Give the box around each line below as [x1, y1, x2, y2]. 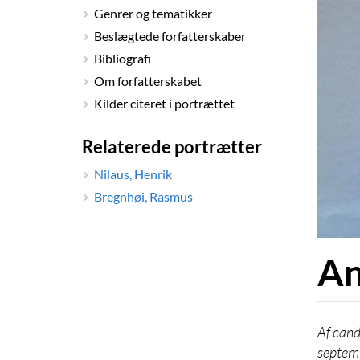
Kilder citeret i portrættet [94, 95, 235, 111]
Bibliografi [94, 50, 151, 66]
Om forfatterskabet [94, 72, 202, 88]
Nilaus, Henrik [94, 166, 172, 182]
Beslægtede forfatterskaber [94, 27, 246, 43]
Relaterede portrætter [82, 136, 262, 157]
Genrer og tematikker [94, 5, 212, 21]
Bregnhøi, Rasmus [94, 189, 193, 204]
